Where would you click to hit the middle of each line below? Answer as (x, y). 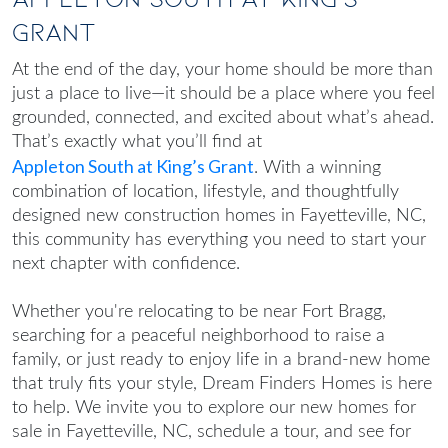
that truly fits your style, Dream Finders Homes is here (222, 384)
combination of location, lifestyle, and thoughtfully (205, 192)
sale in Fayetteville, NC (100, 432)
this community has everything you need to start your (219, 240)
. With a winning (317, 168)
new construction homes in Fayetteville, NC (254, 216)
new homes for (358, 408)
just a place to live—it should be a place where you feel (223, 94)
